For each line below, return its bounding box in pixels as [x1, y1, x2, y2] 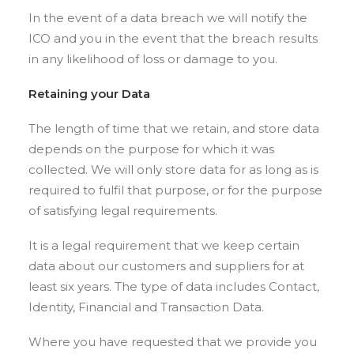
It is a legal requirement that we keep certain [28, 238, 299, 253]
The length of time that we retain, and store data [28, 121, 319, 136]
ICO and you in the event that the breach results [28, 31, 318, 46]
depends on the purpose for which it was [28, 141, 274, 156]
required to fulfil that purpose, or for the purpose [28, 183, 322, 198]
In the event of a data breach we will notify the [28, 10, 307, 25]
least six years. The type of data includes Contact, [28, 279, 319, 294]
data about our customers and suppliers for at [28, 258, 304, 273]
